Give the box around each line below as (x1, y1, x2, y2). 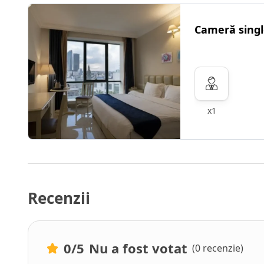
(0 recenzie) (192, 242, 243, 255)
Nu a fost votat (89, 239, 187, 257)
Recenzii (28, 187, 90, 209)
